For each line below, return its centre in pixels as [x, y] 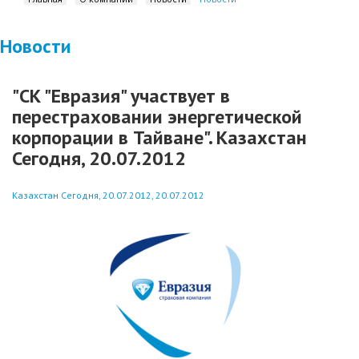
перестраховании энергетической [157, 117]
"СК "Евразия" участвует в [121, 96]
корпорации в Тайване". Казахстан [159, 137]
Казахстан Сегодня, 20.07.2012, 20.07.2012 [108, 195]
